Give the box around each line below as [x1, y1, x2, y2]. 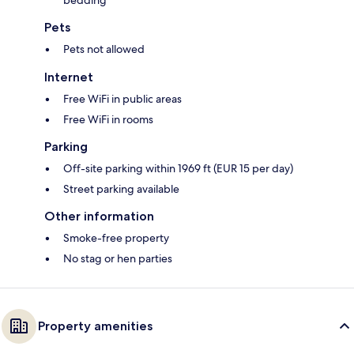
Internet [44, 70, 93, 85]
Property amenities [38, 318, 153, 334]
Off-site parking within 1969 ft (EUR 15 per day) [63, 161, 293, 176]
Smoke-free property [63, 231, 169, 246]
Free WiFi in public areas [63, 92, 182, 107]
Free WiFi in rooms [63, 112, 153, 127]
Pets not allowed [63, 42, 145, 57]
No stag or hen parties [63, 251, 172, 266]
